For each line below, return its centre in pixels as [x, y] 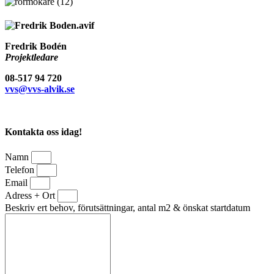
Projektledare [31, 57]
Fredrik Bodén [36, 46]
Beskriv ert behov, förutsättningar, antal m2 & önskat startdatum [128, 207]
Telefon [21, 169]
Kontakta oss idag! [43, 132]
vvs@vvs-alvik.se [40, 89]
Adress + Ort [31, 195]
